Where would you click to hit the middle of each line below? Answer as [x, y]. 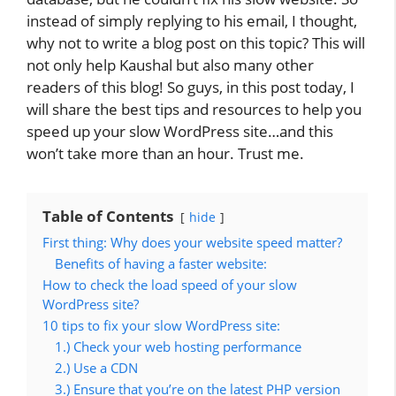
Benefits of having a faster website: [161, 263]
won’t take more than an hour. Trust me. [165, 153]
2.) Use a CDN [96, 367]
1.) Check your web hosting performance [178, 346]
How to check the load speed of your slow [170, 284]
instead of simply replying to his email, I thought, [192, 20]
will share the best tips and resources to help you [194, 109]
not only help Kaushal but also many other [170, 65]
